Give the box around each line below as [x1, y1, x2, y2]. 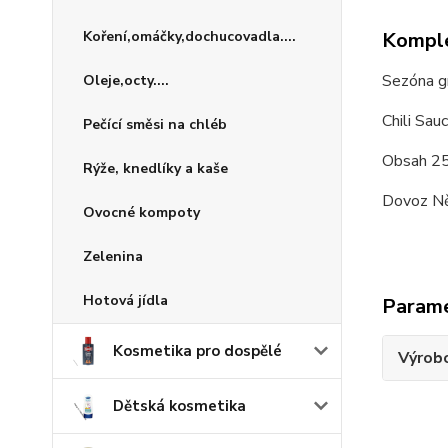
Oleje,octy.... [83, 71, 169, 90]
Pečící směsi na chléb [83, 115, 227, 134]
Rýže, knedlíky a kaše [83, 159, 228, 178]
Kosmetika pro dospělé [113, 341, 282, 361]
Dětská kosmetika [113, 396, 246, 416]
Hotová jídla [83, 291, 168, 310]
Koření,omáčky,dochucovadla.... [83, 27, 296, 46]
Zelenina [83, 247, 143, 266]
